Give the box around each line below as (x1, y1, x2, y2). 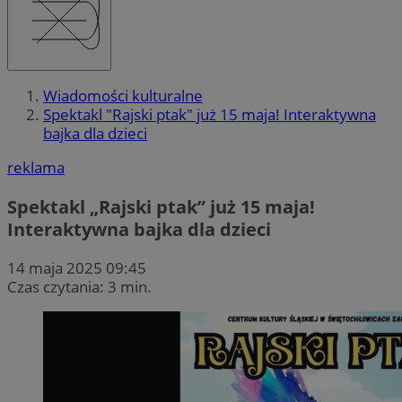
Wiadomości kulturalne (43, 85, 203, 107)
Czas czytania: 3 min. (7, 275, 152, 297)
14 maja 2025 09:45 (7, 257, 146, 278)
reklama (7, 157, 65, 179)
